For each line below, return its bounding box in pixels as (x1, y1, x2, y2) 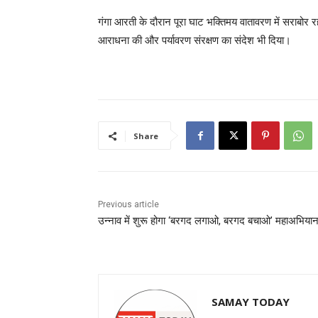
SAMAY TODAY (212, 295, 290, 309)
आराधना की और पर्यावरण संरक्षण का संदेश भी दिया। (98, 33, 291, 48)
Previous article (98, 199, 159, 210)
